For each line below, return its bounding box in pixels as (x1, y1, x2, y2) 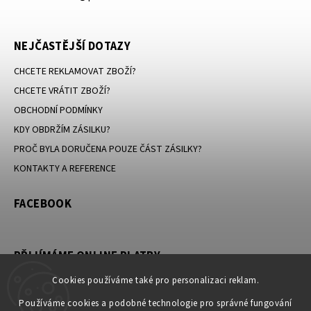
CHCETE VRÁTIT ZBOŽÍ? (14, 83, 110, 98)
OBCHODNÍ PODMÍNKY (14, 103, 103, 117)
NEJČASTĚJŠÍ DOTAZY (14, 37, 131, 55)
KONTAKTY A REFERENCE (14, 161, 116, 176)
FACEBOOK (14, 195, 72, 212)
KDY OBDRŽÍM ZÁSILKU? (14, 122, 110, 137)
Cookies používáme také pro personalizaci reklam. (52, 274, 259, 287)
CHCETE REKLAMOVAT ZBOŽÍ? (14, 64, 136, 78)
